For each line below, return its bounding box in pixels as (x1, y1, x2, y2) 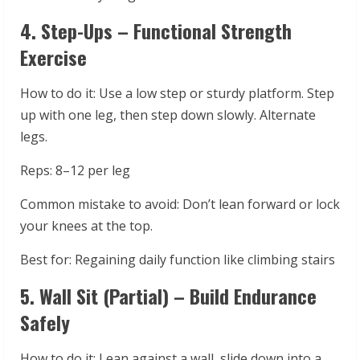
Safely (20, 307, 70, 337)
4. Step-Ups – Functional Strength (20, 15, 292, 45)
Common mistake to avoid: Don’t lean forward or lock (20, 194, 340, 213)
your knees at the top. (20, 216, 153, 235)
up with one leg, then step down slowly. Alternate (20, 105, 316, 124)
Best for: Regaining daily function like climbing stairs (20, 250, 335, 268)
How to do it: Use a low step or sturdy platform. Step (20, 84, 334, 102)
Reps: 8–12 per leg (20, 161, 130, 179)
